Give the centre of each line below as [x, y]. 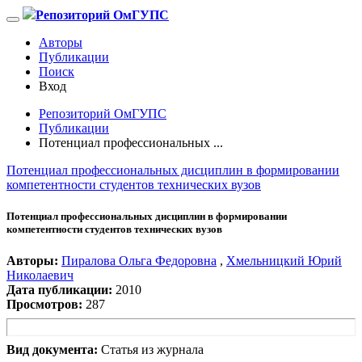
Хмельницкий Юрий [284, 261]
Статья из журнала [152, 350]
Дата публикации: [59, 290]
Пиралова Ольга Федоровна [139, 261]
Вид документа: [52, 350]
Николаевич [40, 276]
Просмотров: [44, 305]
